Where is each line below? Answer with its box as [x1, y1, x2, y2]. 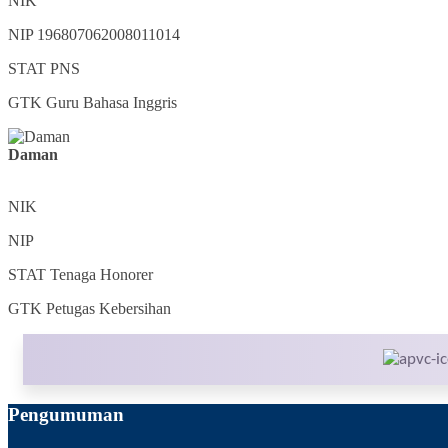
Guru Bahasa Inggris [46, 94, 177, 112]
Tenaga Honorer [50, 266, 153, 284]
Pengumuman [8, 404, 124, 426]
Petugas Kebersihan [46, 300, 171, 318]
